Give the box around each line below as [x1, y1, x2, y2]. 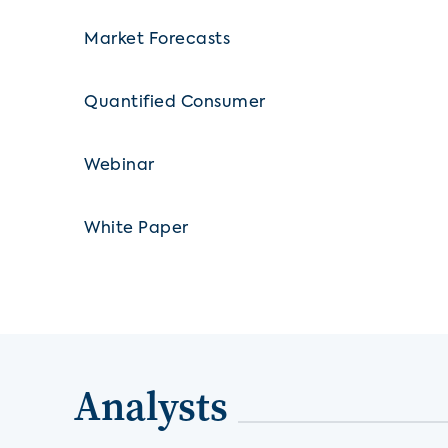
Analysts [74, 378, 228, 433]
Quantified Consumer [84, 94, 266, 111]
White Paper [84, 220, 189, 237]
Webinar [84, 157, 155, 174]
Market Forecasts [84, 31, 230, 48]
